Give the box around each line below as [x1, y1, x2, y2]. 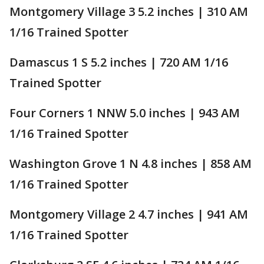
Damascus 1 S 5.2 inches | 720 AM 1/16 [9, 54, 228, 70]
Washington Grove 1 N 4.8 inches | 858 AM [9, 155, 252, 171]
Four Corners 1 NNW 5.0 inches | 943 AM [9, 104, 240, 121]
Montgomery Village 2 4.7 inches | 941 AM [9, 206, 248, 222]
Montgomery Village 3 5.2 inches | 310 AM [9, 3, 248, 19]
